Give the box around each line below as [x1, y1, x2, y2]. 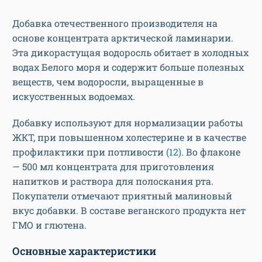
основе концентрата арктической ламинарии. [12, 32, 233, 44]
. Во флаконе [181, 146, 240, 158]
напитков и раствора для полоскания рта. [12, 175, 213, 188]
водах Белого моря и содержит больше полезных [12, 61, 244, 74]
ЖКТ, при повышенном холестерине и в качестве [12, 131, 246, 144]
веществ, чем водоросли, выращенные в [12, 75, 204, 88]
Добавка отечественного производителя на [12, 17, 218, 30]
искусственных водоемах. [12, 90, 137, 103]
